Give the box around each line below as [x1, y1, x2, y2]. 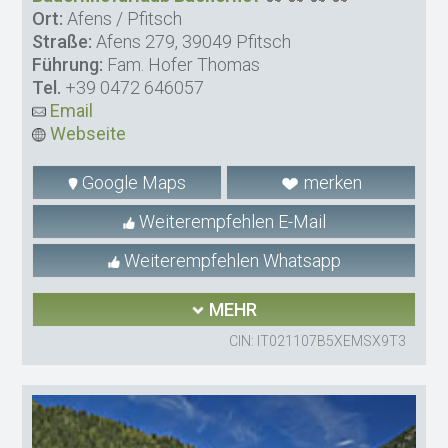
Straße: [32, 30, 93, 52]
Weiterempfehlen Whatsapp [119, 249, 341, 271]
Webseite [46, 122, 127, 144]
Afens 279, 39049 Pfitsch [92, 30, 292, 52]
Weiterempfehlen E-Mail [134, 210, 326, 232]
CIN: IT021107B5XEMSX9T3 [228, 332, 406, 349]
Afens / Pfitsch [63, 7, 183, 29]
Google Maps [78, 171, 187, 193]
